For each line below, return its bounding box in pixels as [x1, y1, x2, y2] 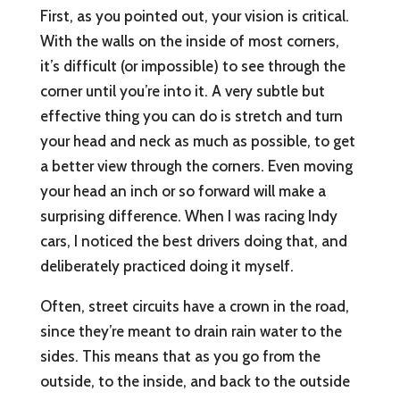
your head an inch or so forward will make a [39, 182, 326, 201]
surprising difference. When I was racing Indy [39, 207, 337, 226]
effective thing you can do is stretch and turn [39, 107, 343, 126]
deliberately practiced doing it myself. [39, 257, 294, 276]
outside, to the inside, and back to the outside [39, 372, 350, 391]
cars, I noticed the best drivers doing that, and [39, 232, 347, 251]
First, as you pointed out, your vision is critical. [39, 7, 349, 26]
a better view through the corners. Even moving [39, 157, 353, 176]
